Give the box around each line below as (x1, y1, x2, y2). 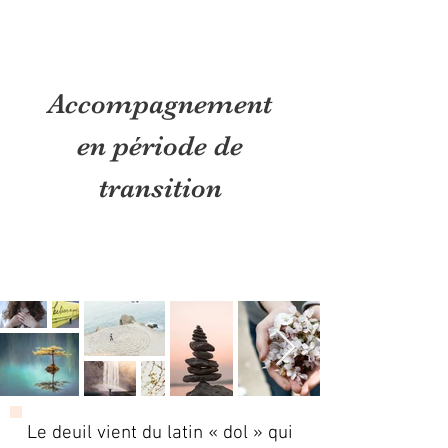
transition (98, 172, 222, 204)
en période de (77, 130, 243, 162)
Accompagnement (48, 88, 272, 120)
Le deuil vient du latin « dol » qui (27, 422, 293, 445)
